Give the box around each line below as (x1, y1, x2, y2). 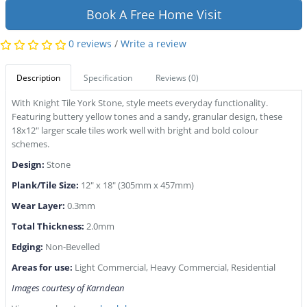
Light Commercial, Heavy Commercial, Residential (74, 261, 275, 274)
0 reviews (69, 37, 112, 51)
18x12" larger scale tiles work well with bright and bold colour (11, 124, 258, 137)
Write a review (121, 37, 186, 51)
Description (16, 72, 60, 84)
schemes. (11, 138, 49, 151)
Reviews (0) (155, 72, 199, 84)
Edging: (11, 241, 45, 254)
